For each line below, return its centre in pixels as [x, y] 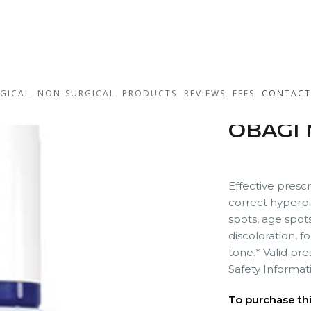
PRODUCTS [150, 93]
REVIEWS [205, 93]
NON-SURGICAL [76, 93]
